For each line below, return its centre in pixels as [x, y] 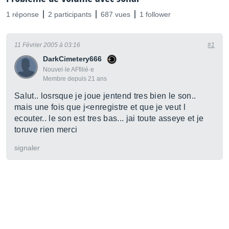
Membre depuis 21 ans [75, 79]
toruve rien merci [46, 130]
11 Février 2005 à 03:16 [47, 45]
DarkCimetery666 [72, 59]
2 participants [70, 14]
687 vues [116, 14]
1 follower [155, 14]
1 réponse [22, 14]
